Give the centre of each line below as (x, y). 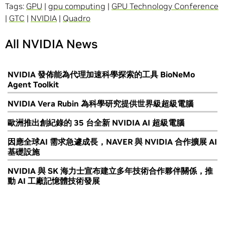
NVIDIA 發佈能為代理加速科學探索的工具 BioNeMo (101, 75)
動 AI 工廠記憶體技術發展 (54, 181)
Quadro (77, 18)
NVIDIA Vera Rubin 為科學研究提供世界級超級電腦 (100, 104)
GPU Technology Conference (165, 6)
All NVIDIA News (51, 44)
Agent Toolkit (33, 85)
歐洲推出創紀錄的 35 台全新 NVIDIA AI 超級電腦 (96, 123)
